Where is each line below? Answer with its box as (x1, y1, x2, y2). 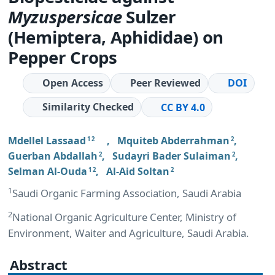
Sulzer (122, 4, 176, 28)
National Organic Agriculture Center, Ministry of (12, 210, 236, 225)
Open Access (42, 76, 103, 90)
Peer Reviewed (130, 76, 201, 90)
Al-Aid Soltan (106, 164, 169, 178)
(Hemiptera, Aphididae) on (8, 25, 224, 48)
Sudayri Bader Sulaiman (112, 149, 231, 163)
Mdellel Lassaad (8, 133, 86, 147)
